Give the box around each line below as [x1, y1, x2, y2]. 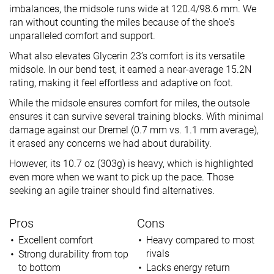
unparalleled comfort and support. [9, 30, 155, 42]
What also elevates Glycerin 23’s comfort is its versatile [9, 50, 245, 62]
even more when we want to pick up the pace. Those [9, 171, 234, 183]
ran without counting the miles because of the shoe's [9, 17, 235, 29]
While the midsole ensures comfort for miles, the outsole [9, 97, 250, 109]
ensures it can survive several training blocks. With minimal [9, 111, 264, 123]
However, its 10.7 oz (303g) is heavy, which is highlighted [9, 158, 253, 170]
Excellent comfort [18, 234, 93, 246]
